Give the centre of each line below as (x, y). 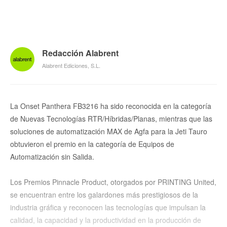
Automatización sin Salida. (52, 156)
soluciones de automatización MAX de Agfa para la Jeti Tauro (109, 131)
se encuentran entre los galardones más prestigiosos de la (104, 194)
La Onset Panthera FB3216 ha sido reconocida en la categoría (111, 106)
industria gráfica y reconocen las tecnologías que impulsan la (108, 207)
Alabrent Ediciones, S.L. (71, 65)
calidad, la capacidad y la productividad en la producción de (106, 220)
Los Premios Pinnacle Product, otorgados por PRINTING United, (113, 182)
